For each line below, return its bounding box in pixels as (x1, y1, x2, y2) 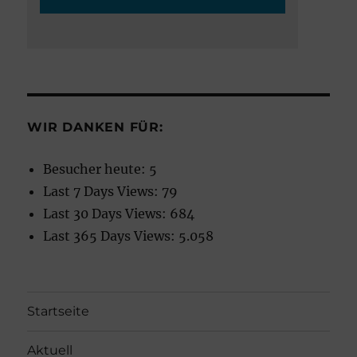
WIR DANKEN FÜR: (27, 119, 163, 135)
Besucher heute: (43, 160, 150, 177)
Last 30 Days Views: (43, 205, 171, 222)
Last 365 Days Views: (43, 227, 179, 244)
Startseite (27, 304, 90, 320)
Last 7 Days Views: (43, 182, 163, 199)
